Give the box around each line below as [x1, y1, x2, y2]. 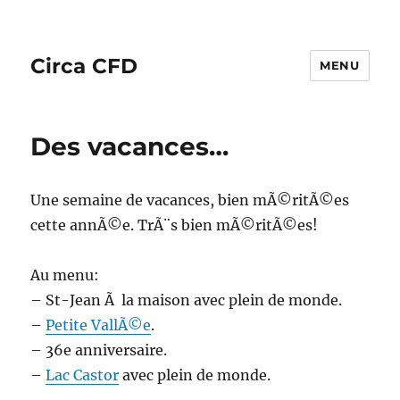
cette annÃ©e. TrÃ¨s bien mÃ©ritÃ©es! [30, 216, 319, 234]
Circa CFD [30, 53, 138, 79]
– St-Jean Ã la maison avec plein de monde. [30, 291, 343, 309]
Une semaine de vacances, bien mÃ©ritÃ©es [30, 191, 350, 209]
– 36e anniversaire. [30, 341, 168, 359]
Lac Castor [46, 366, 120, 384]
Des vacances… [30, 131, 229, 162]
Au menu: [30, 266, 100, 284]
